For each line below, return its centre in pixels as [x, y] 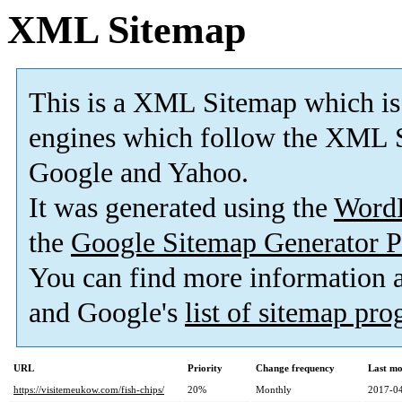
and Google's [107, 313]
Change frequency [295, 368]
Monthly [274, 390]
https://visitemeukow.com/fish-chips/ [89, 390]
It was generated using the [181, 208]
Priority [205, 368]
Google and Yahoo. [139, 173]
